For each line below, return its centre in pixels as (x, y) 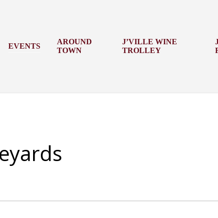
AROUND (75, 42)
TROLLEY (141, 50)
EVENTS (25, 46)
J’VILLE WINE (149, 42)
